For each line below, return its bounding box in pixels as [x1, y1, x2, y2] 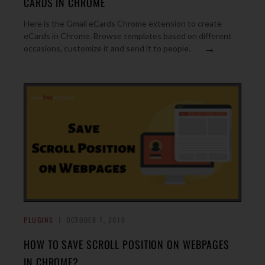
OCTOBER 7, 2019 [66, 215, 126, 225]
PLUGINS [24, 215, 54, 225]
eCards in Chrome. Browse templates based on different [24, 31, 232, 41]
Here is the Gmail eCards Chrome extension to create [24, 18, 222, 28]
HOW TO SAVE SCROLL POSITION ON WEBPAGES [24, 237, 230, 252]
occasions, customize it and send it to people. [24, 43, 190, 53]
